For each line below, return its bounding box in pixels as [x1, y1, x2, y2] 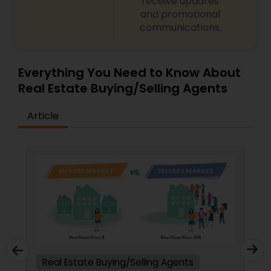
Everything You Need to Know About [18, 64, 241, 81]
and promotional [140, 7, 221, 21]
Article [27, 109, 59, 123]
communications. [139, 21, 221, 34]
